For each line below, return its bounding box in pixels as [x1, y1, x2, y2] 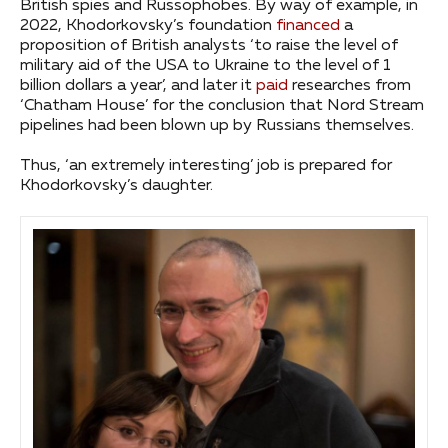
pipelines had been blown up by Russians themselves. [20, 118, 414, 135]
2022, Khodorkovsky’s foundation [20, 18, 276, 35]
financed [276, 18, 340, 35]
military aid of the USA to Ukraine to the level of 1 [20, 58, 391, 75]
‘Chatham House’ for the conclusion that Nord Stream [20, 98, 424, 115]
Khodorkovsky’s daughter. [20, 178, 213, 195]
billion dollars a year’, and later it [20, 78, 256, 95]
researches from [288, 78, 411, 95]
